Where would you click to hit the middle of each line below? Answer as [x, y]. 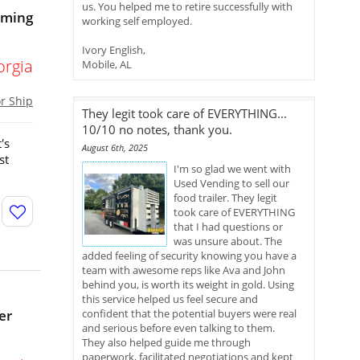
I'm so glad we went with [232, 169]
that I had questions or [228, 227]
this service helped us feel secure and [170, 299]
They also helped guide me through [166, 342]
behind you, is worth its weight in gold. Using [188, 284]
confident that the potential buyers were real [189, 313]
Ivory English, [114, 50]
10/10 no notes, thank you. [157, 129]
